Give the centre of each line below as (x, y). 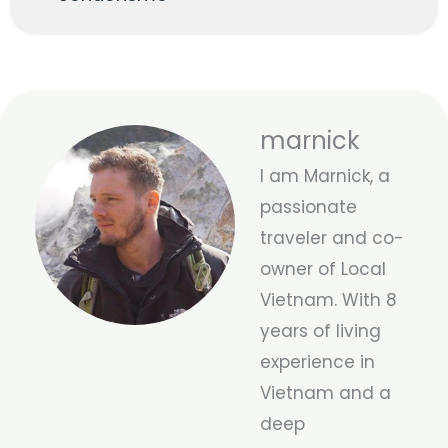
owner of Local (323, 268)
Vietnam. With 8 (328, 299)
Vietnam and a (325, 392)
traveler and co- (332, 237)
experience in (317, 361)
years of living (320, 330)
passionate (308, 206)
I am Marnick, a (325, 175)
